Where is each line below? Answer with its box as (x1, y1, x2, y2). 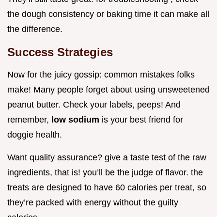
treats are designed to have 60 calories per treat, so (7, 182, 206, 192)
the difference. (7, 24, 62, 34)
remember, (7, 114, 51, 124)
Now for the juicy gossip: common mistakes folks (7, 69, 195, 79)
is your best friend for (102, 114, 183, 124)
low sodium (51, 114, 102, 124)
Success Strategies (7, 45, 113, 59)
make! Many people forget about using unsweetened (7, 84, 210, 94)
